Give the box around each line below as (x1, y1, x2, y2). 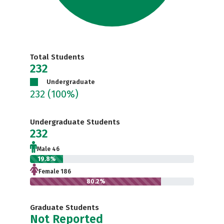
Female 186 (38, 168, 71, 175)
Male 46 (37, 145, 59, 152)
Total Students (30, 52, 84, 61)
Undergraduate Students (30, 117, 120, 126)
